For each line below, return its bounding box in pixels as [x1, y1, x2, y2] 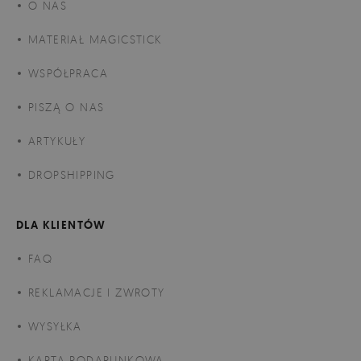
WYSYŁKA [28, 318, 82, 333]
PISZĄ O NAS [28, 99, 105, 114]
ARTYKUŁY [28, 133, 86, 147]
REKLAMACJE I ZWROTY [28, 284, 165, 299]
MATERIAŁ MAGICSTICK [28, 31, 163, 46]
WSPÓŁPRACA [28, 65, 108, 80]
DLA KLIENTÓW [16, 217, 106, 232]
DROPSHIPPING [28, 167, 115, 181]
